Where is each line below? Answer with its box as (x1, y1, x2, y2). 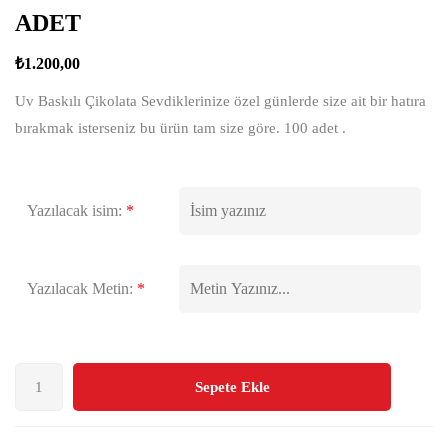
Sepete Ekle (194, 378, 270, 395)
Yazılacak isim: (27, 201, 122, 219)
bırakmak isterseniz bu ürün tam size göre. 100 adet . (15, 119, 346, 136)
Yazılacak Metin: (27, 279, 133, 297)
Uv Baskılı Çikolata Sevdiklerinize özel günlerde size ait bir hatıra (15, 92, 426, 109)
